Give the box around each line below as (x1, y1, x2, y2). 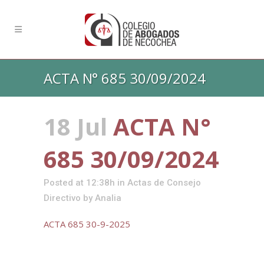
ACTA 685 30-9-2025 (44, 218, 130, 230)
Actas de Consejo (127, 177, 201, 188)
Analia (95, 193, 121, 203)
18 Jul (44, 110, 107, 143)
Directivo (44, 193, 81, 203)
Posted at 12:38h (44, 177, 115, 188)
